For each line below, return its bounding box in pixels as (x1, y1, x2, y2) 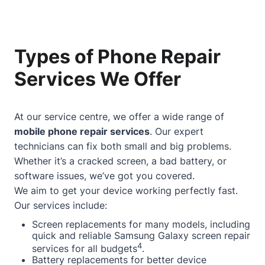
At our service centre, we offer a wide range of (14, 110, 224, 122)
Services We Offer (14, 67, 181, 91)
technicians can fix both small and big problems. (14, 140, 231, 152)
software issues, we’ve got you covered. (14, 169, 195, 182)
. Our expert (150, 125, 203, 137)
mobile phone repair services (14, 125, 150, 137)
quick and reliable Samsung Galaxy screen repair (32, 229, 250, 241)
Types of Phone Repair (14, 44, 221, 68)
